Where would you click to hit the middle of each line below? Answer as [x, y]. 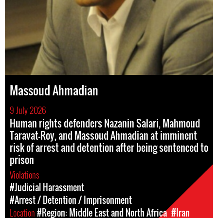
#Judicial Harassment [47, 187]
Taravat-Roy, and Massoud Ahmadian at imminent [103, 135]
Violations [26, 175]
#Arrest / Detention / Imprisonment [71, 200]
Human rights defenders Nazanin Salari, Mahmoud [105, 123]
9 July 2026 [28, 110]
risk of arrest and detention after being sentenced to [109, 147]
